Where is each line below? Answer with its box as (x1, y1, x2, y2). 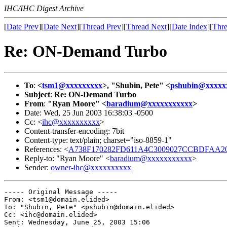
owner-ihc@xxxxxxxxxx (51, 163, 131, 172)
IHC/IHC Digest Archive (4, 4, 84, 13)
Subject (24, 90, 50, 99)
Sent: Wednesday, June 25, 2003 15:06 (4, 218, 150, 226)
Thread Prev (82, 22, 121, 31)
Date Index (172, 22, 207, 31)
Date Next (44, 22, 77, 31)
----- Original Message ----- (4, 187, 122, 196)
